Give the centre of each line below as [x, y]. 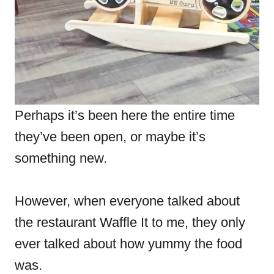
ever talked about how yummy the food [128, 244]
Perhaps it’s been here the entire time [125, 115]
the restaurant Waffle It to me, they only [130, 222]
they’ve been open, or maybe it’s [110, 137]
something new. [61, 158]
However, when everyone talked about [127, 201]
